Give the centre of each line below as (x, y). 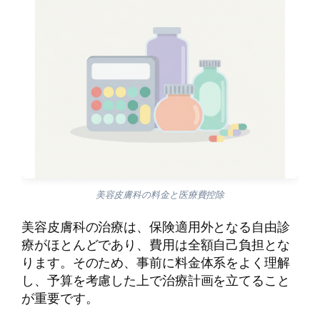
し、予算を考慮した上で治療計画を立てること (156, 280)
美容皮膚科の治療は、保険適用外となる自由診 (156, 227)
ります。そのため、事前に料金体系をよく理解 (156, 262)
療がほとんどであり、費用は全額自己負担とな (156, 245)
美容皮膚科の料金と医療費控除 (160, 195)
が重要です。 (60, 298)
